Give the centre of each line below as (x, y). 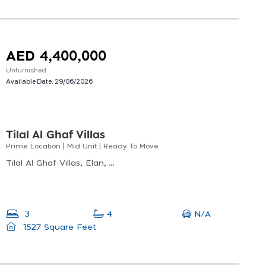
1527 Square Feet (58, 228)
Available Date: (30, 81)
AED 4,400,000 (56, 57)
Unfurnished (26, 70)
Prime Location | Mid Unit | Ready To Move (82, 146)
